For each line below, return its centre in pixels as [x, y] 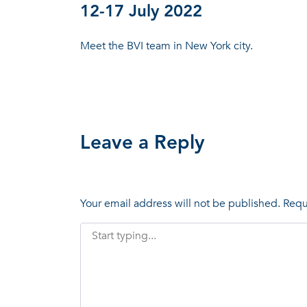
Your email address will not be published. [180, 203]
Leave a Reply [143, 144]
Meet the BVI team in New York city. [167, 46]
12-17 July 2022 [141, 12]
